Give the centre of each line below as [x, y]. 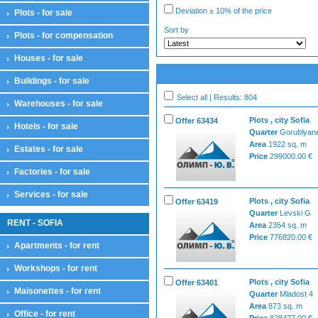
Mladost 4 [296, 294]
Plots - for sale [43, 12]
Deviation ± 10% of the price [223, 10]
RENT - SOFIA [35, 223]
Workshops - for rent [56, 268]
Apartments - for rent [57, 245]
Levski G [295, 213]
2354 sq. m [287, 225]
